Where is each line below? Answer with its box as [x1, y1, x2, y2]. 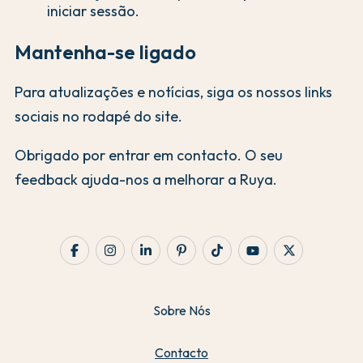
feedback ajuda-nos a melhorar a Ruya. [15, 170, 277, 190]
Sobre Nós [152, 302, 211, 319]
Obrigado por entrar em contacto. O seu [15, 146, 283, 165]
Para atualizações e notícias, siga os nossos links [15, 83, 332, 102]
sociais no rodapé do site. [15, 107, 182, 126]
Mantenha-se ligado [15, 39, 196, 64]
